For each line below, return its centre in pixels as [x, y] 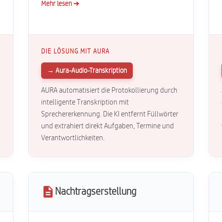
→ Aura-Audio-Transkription [87, 71]
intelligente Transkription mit [85, 102]
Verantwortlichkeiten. [73, 138]
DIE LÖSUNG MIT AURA [76, 52]
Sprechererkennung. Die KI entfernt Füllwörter [110, 114]
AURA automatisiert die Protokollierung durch [110, 90]
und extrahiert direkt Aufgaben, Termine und [108, 126]
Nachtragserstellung [96, 192]
